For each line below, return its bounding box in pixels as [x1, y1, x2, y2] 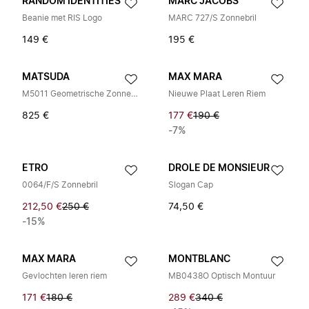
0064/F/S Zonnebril [22, 181, 98, 189]
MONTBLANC [168, 255, 230, 264]
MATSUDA [22, 72, 70, 82]
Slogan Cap [168, 181, 213, 189]
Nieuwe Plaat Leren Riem [168, 90, 266, 98]
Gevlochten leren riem [22, 272, 107, 280]
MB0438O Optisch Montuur [168, 272, 275, 280]
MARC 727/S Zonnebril [168, 14, 257, 22]
